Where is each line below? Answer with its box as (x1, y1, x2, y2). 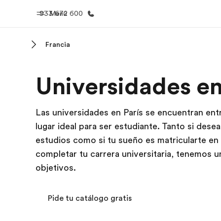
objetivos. (36, 163, 76, 173)
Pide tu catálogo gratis (47, 194, 132, 203)
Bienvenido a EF (70, 82, 120, 90)
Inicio (83, 67, 107, 76)
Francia (45, 40, 70, 48)
